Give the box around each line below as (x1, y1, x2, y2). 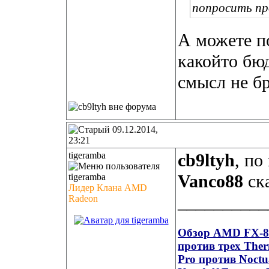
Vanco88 (178, 171, 243, 192)
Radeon (68, 193, 98, 204)
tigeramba (68, 150, 106, 160)
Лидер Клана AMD (68, 183, 147, 193)
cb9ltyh (178, 150, 235, 171)
